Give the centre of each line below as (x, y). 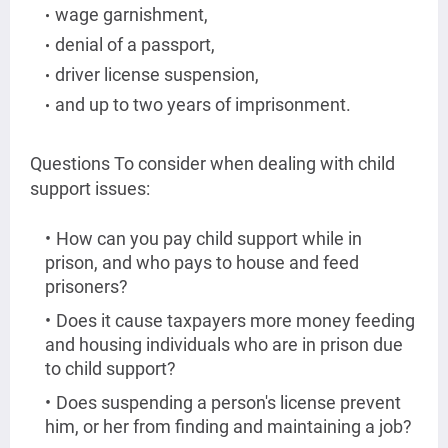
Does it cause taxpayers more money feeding (235, 321)
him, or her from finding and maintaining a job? (230, 427)
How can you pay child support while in (209, 239)
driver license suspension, (159, 75)
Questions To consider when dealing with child (212, 164)
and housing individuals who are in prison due (224, 345)
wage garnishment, (133, 15)
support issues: (90, 189)
